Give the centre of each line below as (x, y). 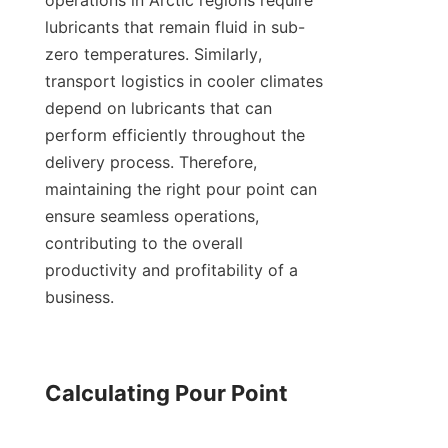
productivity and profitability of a (171, 270)
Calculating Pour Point (166, 393)
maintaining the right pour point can (181, 189)
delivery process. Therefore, (151, 162)
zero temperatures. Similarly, (153, 54)
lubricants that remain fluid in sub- (175, 27)
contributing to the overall (144, 243)
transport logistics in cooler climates (184, 81)
